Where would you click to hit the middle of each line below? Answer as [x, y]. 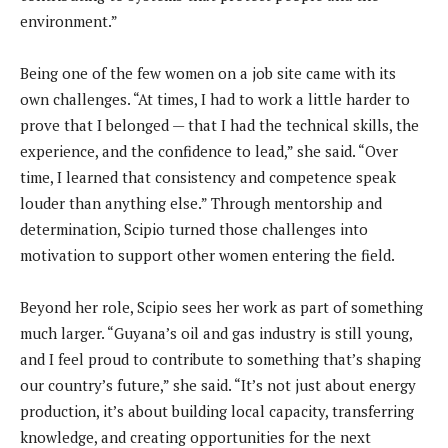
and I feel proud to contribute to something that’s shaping [220, 359]
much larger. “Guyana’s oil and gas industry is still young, [216, 333]
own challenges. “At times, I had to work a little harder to [215, 99]
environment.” [69, 21]
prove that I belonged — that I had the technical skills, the [219, 125]
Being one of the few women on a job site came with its [208, 73]
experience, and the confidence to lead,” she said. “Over [209, 151]
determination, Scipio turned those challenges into [194, 229]
